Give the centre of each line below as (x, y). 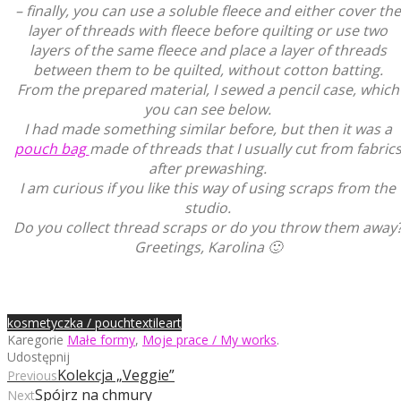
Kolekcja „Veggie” (116, 375)
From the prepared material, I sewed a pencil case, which (208, 89)
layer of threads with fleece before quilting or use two (208, 30)
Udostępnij (38, 356)
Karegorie (37, 339)
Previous (32, 375)
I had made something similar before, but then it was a (208, 128)
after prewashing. (208, 168)
